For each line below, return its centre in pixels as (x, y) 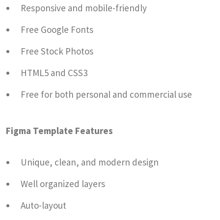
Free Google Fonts (57, 29)
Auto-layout (43, 205)
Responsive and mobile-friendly (84, 8)
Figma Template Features (59, 130)
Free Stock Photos (57, 51)
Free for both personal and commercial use (106, 94)
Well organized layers (63, 183)
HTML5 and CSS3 (54, 72)
